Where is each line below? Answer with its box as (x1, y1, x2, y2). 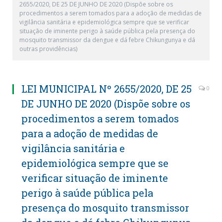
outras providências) (19, 45, 77, 53)
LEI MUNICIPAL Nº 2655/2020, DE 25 (21, 82, 192, 95)
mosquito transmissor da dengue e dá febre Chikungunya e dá (19, 36, 195, 44)
